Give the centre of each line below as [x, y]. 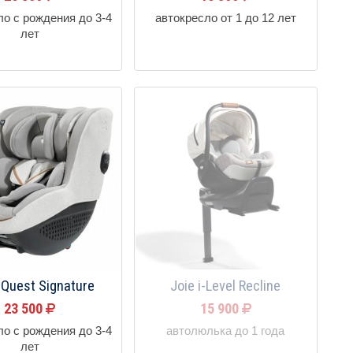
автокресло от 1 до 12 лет [225, 19]
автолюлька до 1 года [226, 331]
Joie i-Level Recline [226, 286]
